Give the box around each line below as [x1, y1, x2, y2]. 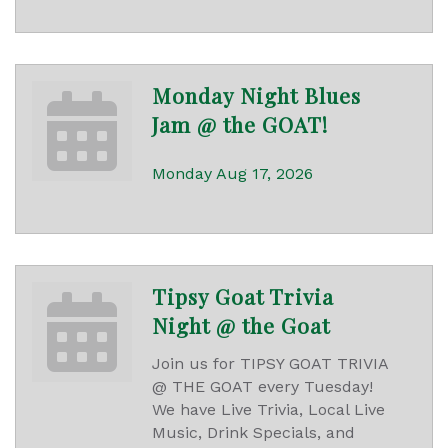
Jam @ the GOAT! [152, 110, 328, 139]
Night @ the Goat [152, 311, 330, 340]
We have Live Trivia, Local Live [152, 400, 385, 420]
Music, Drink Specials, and [152, 423, 355, 443]
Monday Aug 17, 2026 [152, 164, 313, 184]
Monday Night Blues [152, 81, 361, 110]
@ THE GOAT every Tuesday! [152, 377, 373, 397]
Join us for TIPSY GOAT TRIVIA [152, 354, 388, 374]
